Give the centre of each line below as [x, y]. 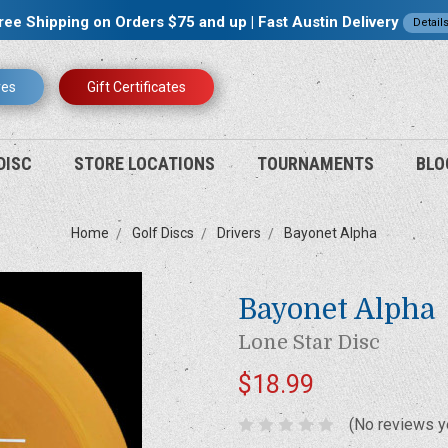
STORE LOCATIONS [144, 163]
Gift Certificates [136, 87]
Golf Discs [162, 233]
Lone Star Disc [309, 342]
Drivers [238, 233]
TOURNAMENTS [315, 163]
